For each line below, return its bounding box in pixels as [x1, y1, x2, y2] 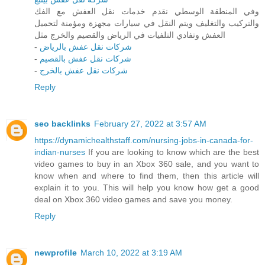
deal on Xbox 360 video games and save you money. [34, 195, 232, 205]
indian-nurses [34, 147, 85, 157]
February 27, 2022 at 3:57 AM [94, 119, 206, 129]
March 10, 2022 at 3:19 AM [80, 248, 182, 258]
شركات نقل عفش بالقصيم [40, 54, 131, 64]
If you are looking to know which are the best [85, 147, 259, 157]
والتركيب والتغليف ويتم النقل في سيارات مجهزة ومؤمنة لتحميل [34, 18, 259, 28]
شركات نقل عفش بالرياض [40, 42, 132, 52]
